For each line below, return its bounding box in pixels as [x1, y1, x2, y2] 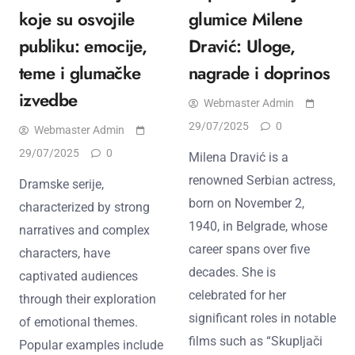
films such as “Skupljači [189, 333, 323, 349]
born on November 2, [189, 195, 304, 211]
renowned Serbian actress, [189, 172, 335, 188]
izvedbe [19, 86, 78, 113]
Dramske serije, [19, 176, 104, 192]
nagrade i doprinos [189, 59, 330, 86]
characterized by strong [19, 199, 150, 215]
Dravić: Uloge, [189, 32, 296, 59]
